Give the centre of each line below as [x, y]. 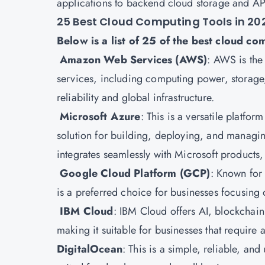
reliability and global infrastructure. [136, 98]
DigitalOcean [90, 249]
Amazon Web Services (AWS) [134, 60]
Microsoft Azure [100, 117]
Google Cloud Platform [117, 173]
